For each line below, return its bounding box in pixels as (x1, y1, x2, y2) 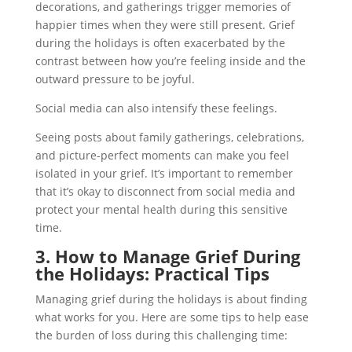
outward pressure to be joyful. (35, 71, 195, 86)
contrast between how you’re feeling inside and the (35, 53, 306, 68)
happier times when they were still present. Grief (35, 16, 295, 32)
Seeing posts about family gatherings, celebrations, (35, 129, 304, 145)
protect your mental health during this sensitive (35, 201, 288, 217)
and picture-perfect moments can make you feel (35, 147, 289, 163)
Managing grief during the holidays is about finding (35, 291, 307, 306)
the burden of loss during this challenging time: (35, 327, 288, 343)
